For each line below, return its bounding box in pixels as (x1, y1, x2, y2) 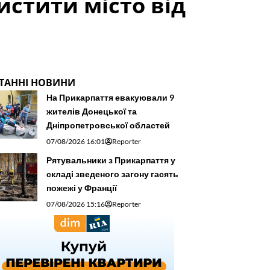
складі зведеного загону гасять (46, 168, 178, 179)
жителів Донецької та (46, 105, 137, 116)
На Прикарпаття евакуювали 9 (46, 92, 174, 102)
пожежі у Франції (46, 182, 117, 193)
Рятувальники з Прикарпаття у (46, 154, 175, 165)
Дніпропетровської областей (46, 119, 170, 130)
